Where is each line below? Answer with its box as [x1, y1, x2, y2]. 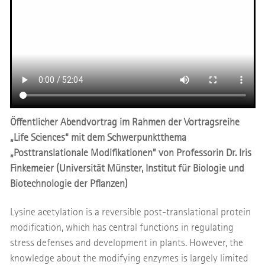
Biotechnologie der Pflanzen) [9, 177, 128, 190]
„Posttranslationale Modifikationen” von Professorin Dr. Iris [9, 147, 251, 160]
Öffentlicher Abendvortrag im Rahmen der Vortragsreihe [9, 116, 240, 129]
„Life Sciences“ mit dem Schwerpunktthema [9, 131, 186, 144]
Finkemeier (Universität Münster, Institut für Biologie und [9, 162, 244, 175]
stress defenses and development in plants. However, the [9, 237, 243, 250]
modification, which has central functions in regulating [9, 221, 234, 234]
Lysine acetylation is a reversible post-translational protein [9, 206, 251, 219]
